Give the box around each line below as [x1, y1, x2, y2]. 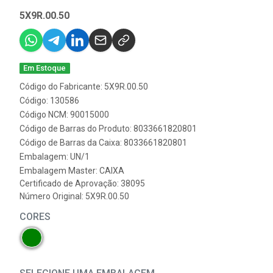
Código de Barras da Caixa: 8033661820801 [19, 138, 187, 148]
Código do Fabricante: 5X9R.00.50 [19, 82, 148, 92]
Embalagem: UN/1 [19, 152, 90, 162]
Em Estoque [23, 63, 66, 73]
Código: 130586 [19, 96, 79, 106]
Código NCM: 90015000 [19, 110, 109, 120]
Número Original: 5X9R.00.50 [19, 191, 129, 202]
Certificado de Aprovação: [19, 179, 121, 189]
